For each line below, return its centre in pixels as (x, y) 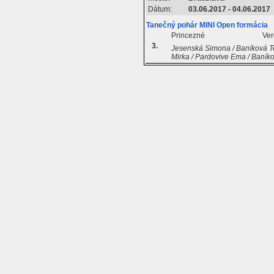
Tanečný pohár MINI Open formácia (207, 25)
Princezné (188, 36)
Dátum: (160, 9)
